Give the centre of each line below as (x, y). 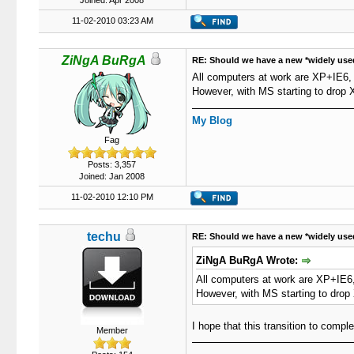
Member (112, 330)
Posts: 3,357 (112, 164)
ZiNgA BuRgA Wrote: (248, 260)
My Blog (212, 121)
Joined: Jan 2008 (112, 176)
